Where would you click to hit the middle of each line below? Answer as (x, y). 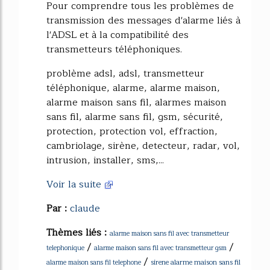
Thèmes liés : (78, 233)
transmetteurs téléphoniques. (114, 49)
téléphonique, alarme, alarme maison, (133, 88)
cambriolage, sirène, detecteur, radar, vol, (143, 146)
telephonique (65, 248)
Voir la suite (75, 184)
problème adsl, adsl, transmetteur (125, 74)
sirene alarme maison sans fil (196, 262)
